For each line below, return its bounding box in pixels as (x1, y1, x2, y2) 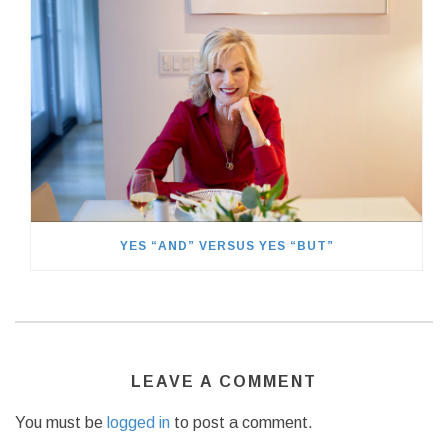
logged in (107, 413, 170, 431)
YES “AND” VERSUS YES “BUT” (119, 238, 334, 253)
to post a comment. (170, 413, 313, 431)
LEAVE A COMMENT (131, 372, 317, 390)
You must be (15, 413, 107, 431)
